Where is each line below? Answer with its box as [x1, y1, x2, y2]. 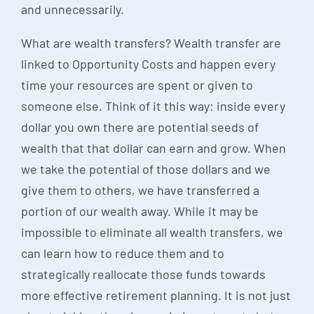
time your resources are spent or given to [21, 76, 253, 93]
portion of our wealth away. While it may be [21, 203, 259, 219]
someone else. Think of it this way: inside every [21, 97, 285, 114]
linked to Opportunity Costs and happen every [21, 55, 275, 71]
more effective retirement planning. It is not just [21, 287, 291, 303]
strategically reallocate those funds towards [21, 266, 266, 282]
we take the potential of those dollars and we [21, 161, 271, 177]
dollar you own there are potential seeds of [21, 118, 259, 135]
